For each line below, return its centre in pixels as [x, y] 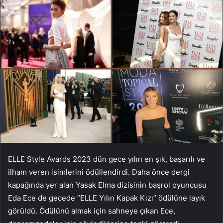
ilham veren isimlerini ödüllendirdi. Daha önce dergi [99, 172]
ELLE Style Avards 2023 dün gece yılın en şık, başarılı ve [107, 159]
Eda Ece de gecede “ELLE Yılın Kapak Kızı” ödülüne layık [107, 198]
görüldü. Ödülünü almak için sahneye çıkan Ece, [92, 211]
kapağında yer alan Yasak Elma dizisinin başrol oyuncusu [107, 185]
